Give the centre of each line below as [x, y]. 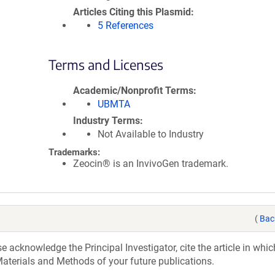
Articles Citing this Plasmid [132, 12]
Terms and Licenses [106, 64]
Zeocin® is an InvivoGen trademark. [151, 164]
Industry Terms [107, 121]
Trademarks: [74, 152]
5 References [126, 25]
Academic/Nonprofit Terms [133, 91]
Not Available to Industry [151, 134]
